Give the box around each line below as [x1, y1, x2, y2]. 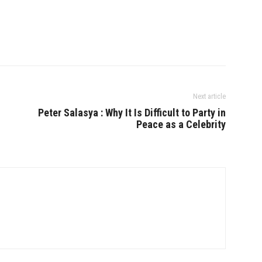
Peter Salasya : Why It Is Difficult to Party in [38, 106, 226, 119]
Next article [193, 92, 226, 101]
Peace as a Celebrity [136, 118, 226, 130]
